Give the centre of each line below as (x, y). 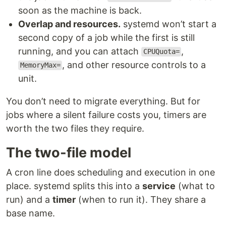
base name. (31, 213)
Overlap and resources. (69, 24)
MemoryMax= (40, 65)
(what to (195, 186)
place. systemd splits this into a (74, 186)
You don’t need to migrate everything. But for (103, 101)
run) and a (29, 199)
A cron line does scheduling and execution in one (110, 172)
